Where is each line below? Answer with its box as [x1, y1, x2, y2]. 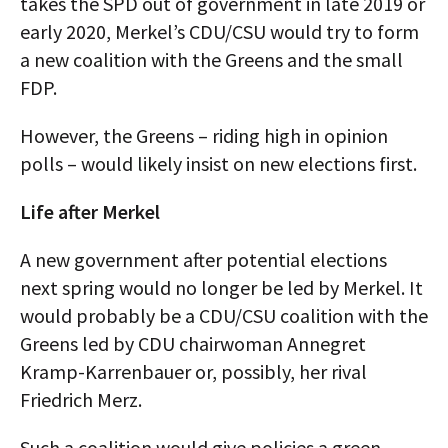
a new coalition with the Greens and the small [20, 47, 403, 72]
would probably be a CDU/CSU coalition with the [20, 303, 428, 328]
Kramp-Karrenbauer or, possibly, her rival [20, 359, 367, 384]
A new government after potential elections [20, 247, 387, 272]
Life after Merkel [20, 199, 160, 224]
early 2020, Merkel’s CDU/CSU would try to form [20, 19, 419, 44]
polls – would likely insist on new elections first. [20, 151, 417, 176]
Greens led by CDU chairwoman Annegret [20, 331, 366, 356]
